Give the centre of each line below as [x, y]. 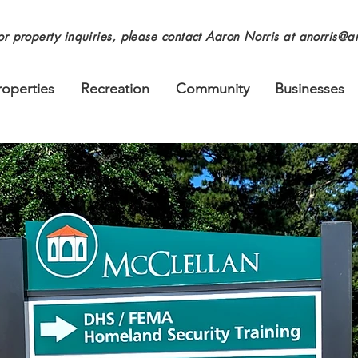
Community [213, 89]
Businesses [310, 89]
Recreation [115, 89]
